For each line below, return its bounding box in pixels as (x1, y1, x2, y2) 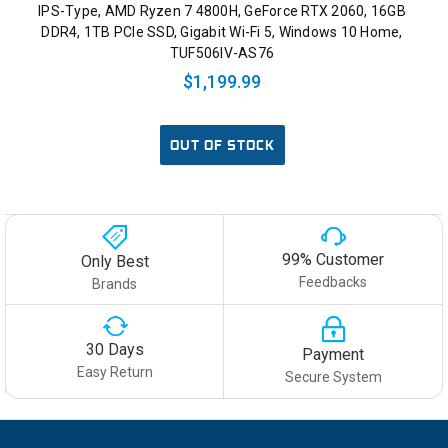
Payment (302, 345, 364, 365)
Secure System (284, 369, 382, 386)
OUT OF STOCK (169, 136, 275, 155)
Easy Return (77, 363, 153, 380)
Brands (92, 276, 137, 293)
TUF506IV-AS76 (169, 45, 275, 62)
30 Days (86, 339, 144, 359)
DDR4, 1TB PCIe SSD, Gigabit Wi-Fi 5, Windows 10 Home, (41, 24, 403, 41)
